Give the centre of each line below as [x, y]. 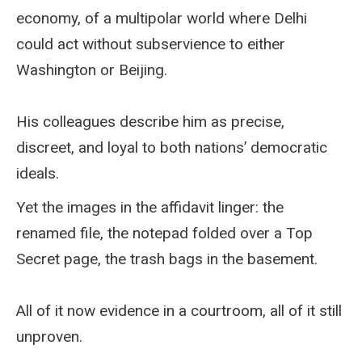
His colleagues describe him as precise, [150, 121]
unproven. [49, 336]
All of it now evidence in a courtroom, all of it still [179, 310]
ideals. [38, 173]
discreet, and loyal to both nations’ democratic [172, 147]
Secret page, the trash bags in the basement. [167, 259]
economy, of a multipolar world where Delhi [162, 18]
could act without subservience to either [151, 44]
